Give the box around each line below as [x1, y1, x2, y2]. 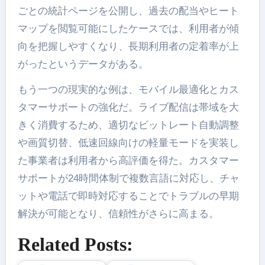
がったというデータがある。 [17, 58, 148, 70]
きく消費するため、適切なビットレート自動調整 [17, 119, 239, 131]
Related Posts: [17, 233, 133, 255]
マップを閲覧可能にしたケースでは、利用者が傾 [17, 22, 239, 34]
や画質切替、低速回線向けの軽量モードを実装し [17, 137, 239, 148]
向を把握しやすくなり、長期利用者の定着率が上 [17, 40, 239, 52]
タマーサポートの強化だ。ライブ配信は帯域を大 [17, 101, 239, 113]
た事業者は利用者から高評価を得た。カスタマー [17, 154, 239, 166]
